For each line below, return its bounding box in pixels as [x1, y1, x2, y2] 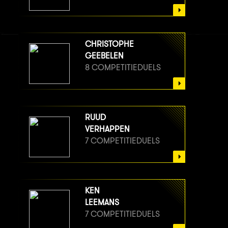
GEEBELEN [85, 50, 124, 61]
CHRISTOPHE [85, 39, 134, 49]
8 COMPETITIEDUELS [85, 62, 161, 72]
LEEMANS [85, 197, 119, 207]
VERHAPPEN [85, 124, 130, 134]
